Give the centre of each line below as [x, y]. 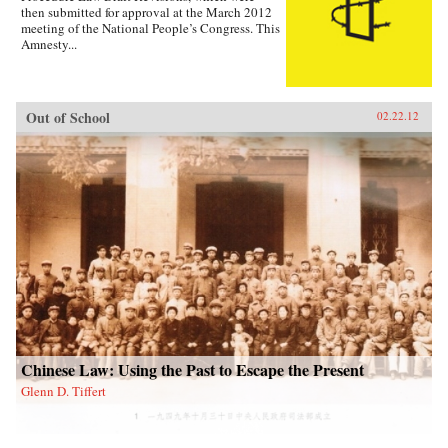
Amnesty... [49, 43]
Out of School [68, 117]
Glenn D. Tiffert [63, 390]
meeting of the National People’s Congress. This [150, 27]
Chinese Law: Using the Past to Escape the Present [192, 369]
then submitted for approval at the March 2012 [146, 11]
